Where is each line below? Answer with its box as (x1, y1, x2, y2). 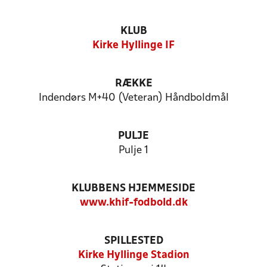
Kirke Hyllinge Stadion (77, 250, 190, 260)
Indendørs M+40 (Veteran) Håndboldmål (38, 93, 229, 103)
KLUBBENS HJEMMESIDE (72, 184, 195, 194)
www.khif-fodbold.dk (79, 198, 188, 208)
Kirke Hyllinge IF (92, 41, 175, 51)
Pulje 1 (119, 145, 148, 156)
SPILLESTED (104, 236, 163, 246)
